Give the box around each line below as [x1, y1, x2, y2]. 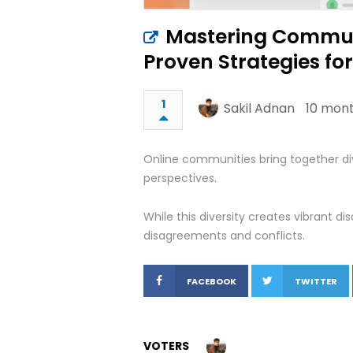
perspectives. [143, 170, 217, 186]
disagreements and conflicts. [143, 228, 305, 243]
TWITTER [295, 275, 337, 288]
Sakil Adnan [224, 99, 295, 117]
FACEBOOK [187, 275, 236, 288]
